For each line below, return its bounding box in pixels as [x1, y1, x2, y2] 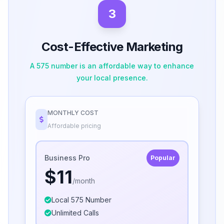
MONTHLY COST [47, 109, 98, 117]
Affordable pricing [47, 122, 101, 130]
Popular [150, 154, 175, 162]
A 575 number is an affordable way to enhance [30, 61, 194, 70]
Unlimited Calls [51, 208, 99, 217]
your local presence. [76, 73, 148, 82]
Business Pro [44, 153, 90, 162]
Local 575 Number [51, 195, 111, 204]
